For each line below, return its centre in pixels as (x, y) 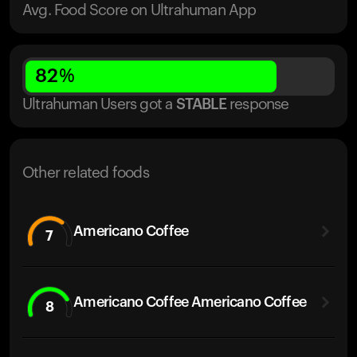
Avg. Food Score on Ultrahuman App (139, 11)
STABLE (201, 105)
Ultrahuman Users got (92, 105)
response (259, 105)
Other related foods (86, 173)
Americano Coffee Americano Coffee (190, 302)
